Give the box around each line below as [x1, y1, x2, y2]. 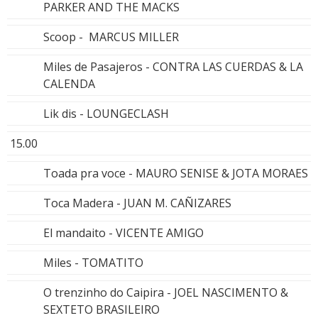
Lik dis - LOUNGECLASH [43, 105, 169, 121]
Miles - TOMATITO [43, 254, 143, 270]
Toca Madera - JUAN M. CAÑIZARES [43, 194, 231, 211]
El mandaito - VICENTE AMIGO [43, 224, 204, 241]
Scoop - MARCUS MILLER [43, 28, 179, 45]
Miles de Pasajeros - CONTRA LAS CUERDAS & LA [43, 58, 303, 75]
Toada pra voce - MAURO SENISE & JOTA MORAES [43, 165, 308, 181]
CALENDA [43, 75, 95, 92]
